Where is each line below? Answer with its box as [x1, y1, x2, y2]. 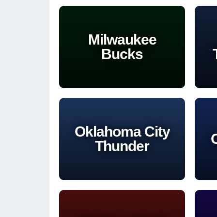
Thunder [95, 138, 149, 154]
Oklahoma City [74, 123, 170, 139]
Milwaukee [88, 31, 156, 47]
